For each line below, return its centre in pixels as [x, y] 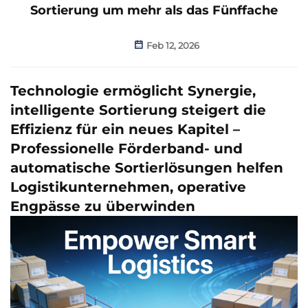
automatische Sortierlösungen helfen [147, 167]
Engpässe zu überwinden [103, 206]
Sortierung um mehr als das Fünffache [154, 10]
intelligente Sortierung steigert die [138, 110]
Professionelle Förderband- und [126, 148]
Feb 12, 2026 [172, 45]
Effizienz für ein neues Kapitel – [125, 129]
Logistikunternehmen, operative [128, 187]
